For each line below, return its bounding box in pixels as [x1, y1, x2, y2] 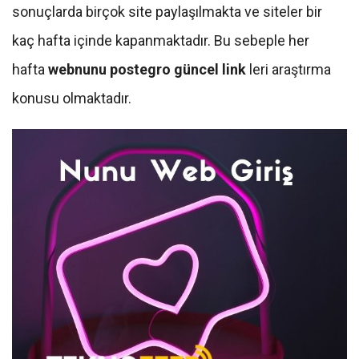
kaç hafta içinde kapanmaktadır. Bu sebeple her [12, 31, 309, 49]
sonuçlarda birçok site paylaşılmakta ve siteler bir [12, 2, 322, 20]
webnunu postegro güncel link [48, 60, 249, 78]
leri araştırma [249, 60, 331, 78]
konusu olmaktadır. [12, 89, 131, 107]
